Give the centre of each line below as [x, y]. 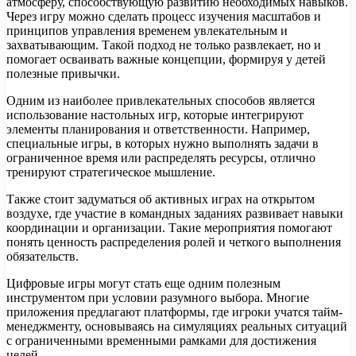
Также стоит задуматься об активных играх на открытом [161, 199]
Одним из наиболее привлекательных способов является [161, 101]
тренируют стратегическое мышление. [111, 172]
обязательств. [43, 257]
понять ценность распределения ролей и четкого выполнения [174, 242]
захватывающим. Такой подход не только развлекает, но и [164, 45]
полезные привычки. [63, 74]
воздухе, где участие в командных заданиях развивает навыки [175, 214]
